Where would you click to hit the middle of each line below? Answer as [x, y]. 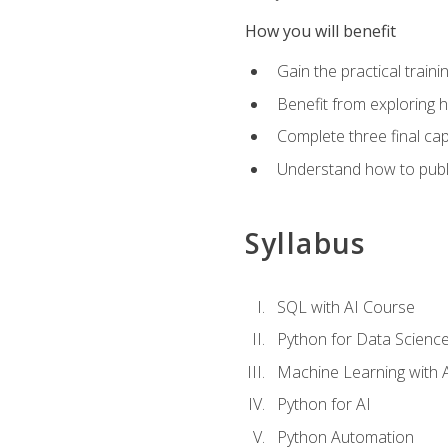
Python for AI [323, 404]
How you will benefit [320, 31]
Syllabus [305, 243]
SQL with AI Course [345, 306]
